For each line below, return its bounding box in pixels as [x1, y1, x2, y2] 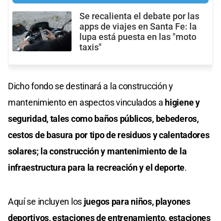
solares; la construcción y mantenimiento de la [8, 146, 187, 157]
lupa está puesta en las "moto [79, 32, 196, 42]
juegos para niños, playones [83, 196, 190, 207]
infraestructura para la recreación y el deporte [8, 162, 184, 173]
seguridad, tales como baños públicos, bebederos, [8, 113, 199, 124]
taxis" [79, 42, 102, 53]
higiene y [163, 97, 200, 108]
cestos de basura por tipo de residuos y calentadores [8, 130, 210, 141]
